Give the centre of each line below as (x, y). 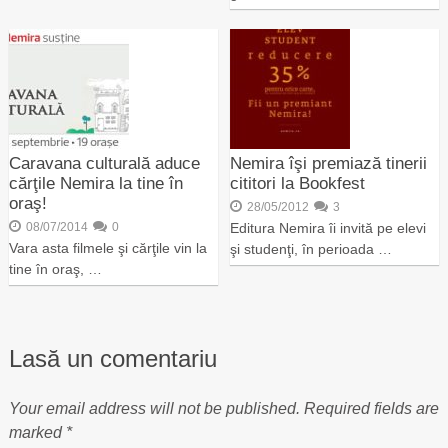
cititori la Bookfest (298, 183)
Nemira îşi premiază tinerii (329, 163)
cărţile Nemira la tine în (95, 183)
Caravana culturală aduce (104, 163)
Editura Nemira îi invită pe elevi (328, 227)
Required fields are (371, 408)
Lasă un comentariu (112, 358)
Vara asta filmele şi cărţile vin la (107, 247)
